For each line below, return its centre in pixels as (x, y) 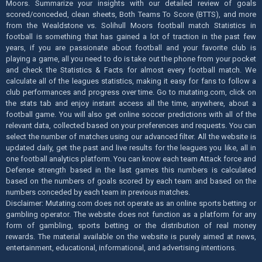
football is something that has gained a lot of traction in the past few (131, 36)
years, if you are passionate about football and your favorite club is (131, 47)
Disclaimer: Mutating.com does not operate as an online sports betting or (131, 203)
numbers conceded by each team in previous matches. (98, 192)
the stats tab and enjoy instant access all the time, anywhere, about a (131, 103)
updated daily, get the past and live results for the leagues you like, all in (131, 147)
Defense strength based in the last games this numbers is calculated (131, 170)
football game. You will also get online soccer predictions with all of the (131, 114)
